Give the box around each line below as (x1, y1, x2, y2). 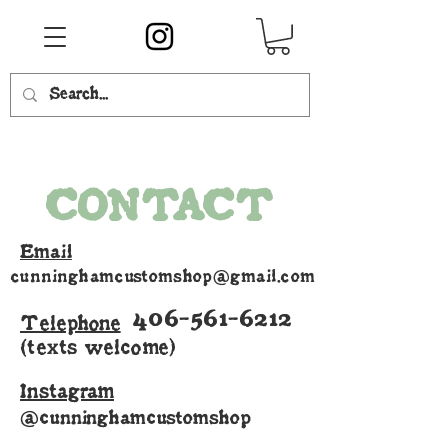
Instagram (20, 377, 114, 402)
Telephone (20, 309, 121, 334)
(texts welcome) (20, 333, 176, 358)
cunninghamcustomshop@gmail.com (10, 264, 316, 285)
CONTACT (45, 176, 275, 229)
